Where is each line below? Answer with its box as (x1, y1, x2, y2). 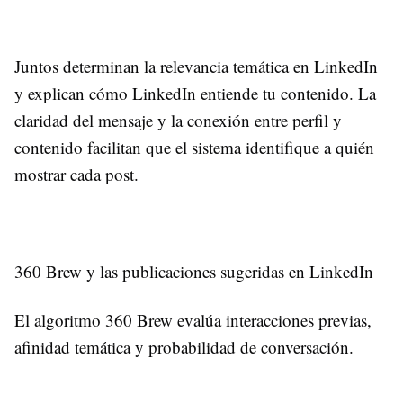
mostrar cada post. (14, 162, 139, 185)
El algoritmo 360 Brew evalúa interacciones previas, (14, 308, 372, 331)
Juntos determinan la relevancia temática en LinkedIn (14, 54, 378, 77)
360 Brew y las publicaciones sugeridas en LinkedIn (14, 259, 373, 282)
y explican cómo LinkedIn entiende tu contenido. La (14, 81, 376, 104)
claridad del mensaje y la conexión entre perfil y (14, 108, 342, 131)
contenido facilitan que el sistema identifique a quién (14, 135, 374, 158)
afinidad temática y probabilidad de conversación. (14, 335, 359, 358)
